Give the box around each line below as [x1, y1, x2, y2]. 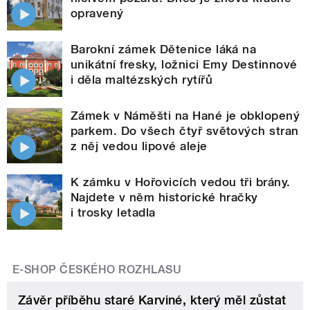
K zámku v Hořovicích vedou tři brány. [71, 175, 291, 190]
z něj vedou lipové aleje [71, 139, 208, 154]
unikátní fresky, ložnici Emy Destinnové [71, 57, 298, 72]
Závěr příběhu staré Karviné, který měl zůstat [18, 293, 286, 308]
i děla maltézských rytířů [71, 73, 212, 87]
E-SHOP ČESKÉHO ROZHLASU [12, 263, 182, 277]
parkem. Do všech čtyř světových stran [71, 124, 299, 138]
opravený [71, 6, 124, 21]
